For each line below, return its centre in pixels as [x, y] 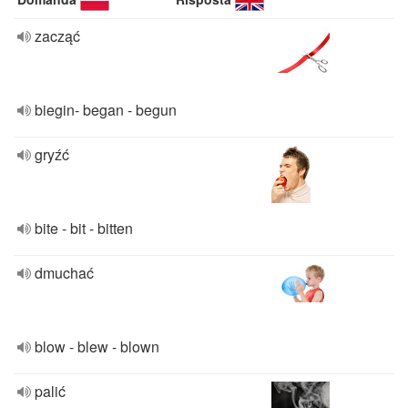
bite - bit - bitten [84, 228]
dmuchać [64, 273]
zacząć [57, 36]
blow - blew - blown [97, 347]
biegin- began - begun [106, 110]
